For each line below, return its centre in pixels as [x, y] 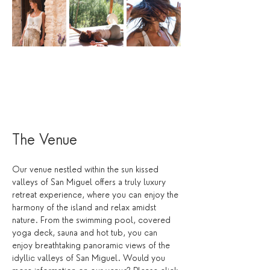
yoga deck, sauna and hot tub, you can [86, 233]
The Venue [45, 140]
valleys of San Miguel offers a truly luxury [90, 182]
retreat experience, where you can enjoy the [96, 195]
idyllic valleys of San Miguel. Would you [90, 258]
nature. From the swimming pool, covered [93, 220]
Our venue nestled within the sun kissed [86, 169]
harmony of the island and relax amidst [85, 207]
